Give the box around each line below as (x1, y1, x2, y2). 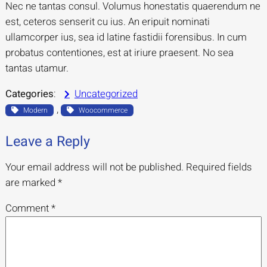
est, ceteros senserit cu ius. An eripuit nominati (5, 14, 210, 30)
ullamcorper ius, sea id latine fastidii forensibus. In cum (5, 30, 247, 45)
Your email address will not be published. (5, 160, 184, 175)
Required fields (185, 160, 252, 175)
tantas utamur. (5, 61, 69, 76)
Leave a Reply (5, 131, 90, 152)
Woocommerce (78, 105, 128, 116)
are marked (5, 175, 58, 191)
